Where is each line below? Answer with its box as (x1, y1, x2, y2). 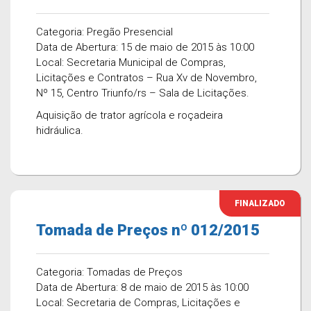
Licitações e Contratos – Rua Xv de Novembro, (36, 72, 257, 84)
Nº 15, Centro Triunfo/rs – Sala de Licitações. (36, 87, 249, 99)
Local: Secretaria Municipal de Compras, (36, 56, 226, 69)
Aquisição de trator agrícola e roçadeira (36, 109, 223, 121)
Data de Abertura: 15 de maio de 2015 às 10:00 (36, 41, 254, 53)
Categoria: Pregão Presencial (36, 26, 173, 38)
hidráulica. (36, 124, 83, 137)
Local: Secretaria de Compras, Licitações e (36, 296, 240, 309)
